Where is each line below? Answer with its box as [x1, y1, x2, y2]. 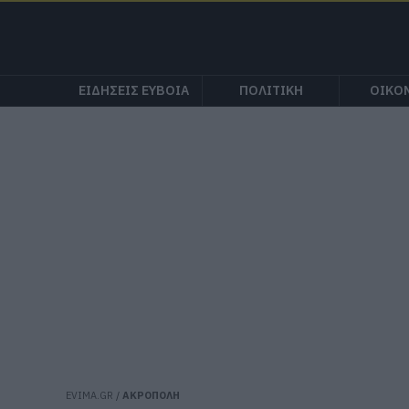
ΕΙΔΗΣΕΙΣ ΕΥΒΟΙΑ [79, 81, 189, 99]
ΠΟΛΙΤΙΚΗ [238, 81, 303, 99]
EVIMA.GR [66, 389, 113, 402]
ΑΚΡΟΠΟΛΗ [122, 389, 180, 402]
